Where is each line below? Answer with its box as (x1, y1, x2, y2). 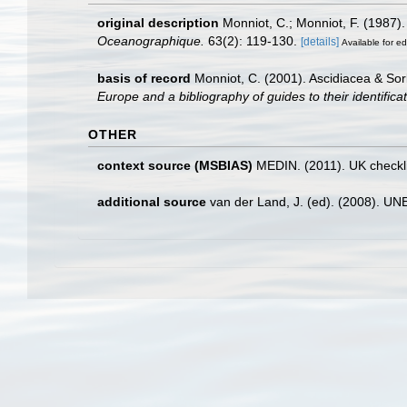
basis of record (97, 70, 191, 85)
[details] (301, 35, 339, 48)
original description (97, 15, 219, 30)
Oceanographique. (97, 33, 204, 48)
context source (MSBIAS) (97, 157, 253, 173)
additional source (97, 194, 206, 209)
